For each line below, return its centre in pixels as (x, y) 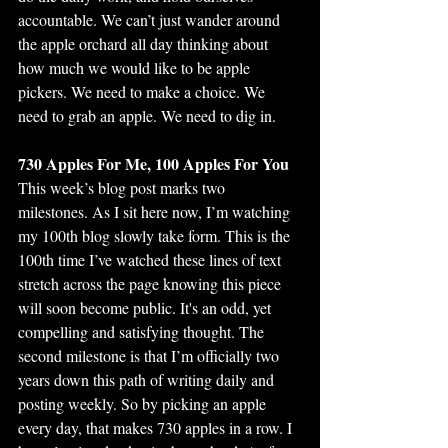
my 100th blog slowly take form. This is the (156, 235)
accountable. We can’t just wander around (151, 19)
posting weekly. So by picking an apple (144, 403)
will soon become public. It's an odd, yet (146, 307)
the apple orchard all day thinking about (145, 43)
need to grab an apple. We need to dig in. (147, 115)
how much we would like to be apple (136, 67)
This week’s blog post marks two (123, 187)
